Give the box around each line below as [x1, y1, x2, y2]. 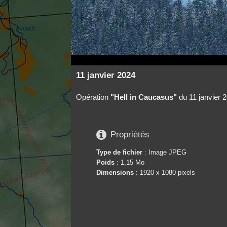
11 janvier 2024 [75, 70, 135, 80]
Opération [75, 92, 110, 101]
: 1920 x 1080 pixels [133, 168, 195, 176]
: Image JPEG [142, 148, 186, 156]
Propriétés [110, 130, 149, 140]
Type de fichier [96, 148, 142, 156]
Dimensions [96, 168, 134, 176]
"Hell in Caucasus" [110, 92, 177, 101]
